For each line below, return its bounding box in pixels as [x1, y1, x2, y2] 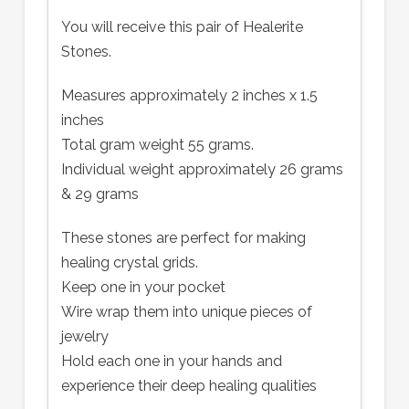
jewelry [60, 327, 109, 345]
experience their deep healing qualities [60, 376, 317, 394]
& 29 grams [60, 184, 139, 203]
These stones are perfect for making [60, 228, 306, 246]
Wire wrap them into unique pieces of [60, 302, 312, 320]
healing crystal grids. [60, 253, 198, 271]
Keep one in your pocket [60, 278, 225, 296]
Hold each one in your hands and [60, 351, 282, 370]
